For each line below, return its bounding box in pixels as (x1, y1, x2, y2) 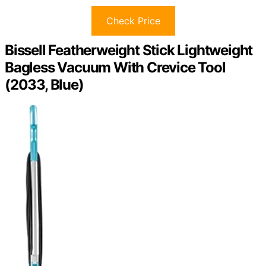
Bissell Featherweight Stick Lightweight (5, 41, 253, 59)
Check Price (106, 14, 160, 27)
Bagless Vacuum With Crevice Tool (5, 58, 226, 76)
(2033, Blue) (5, 75, 84, 93)
